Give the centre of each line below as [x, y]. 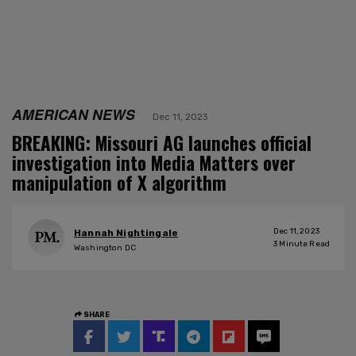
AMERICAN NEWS [74, 114]
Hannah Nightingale [126, 233]
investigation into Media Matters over [154, 163]
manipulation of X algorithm [119, 182]
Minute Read [304, 244]
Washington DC [105, 248]
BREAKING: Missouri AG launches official [162, 143]
